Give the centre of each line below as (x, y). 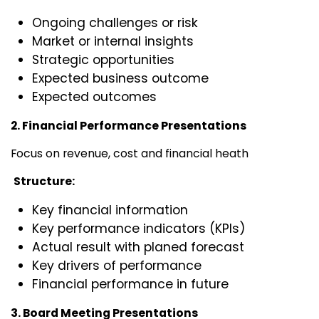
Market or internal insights (113, 42)
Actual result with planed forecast (138, 247)
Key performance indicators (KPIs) (139, 229)
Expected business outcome (120, 79)
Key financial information (110, 210)
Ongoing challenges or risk (115, 23)
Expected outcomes (94, 97)
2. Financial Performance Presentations (129, 126)
